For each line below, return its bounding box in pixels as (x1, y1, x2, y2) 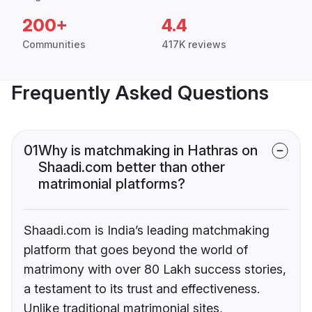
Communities (22, 38, 86, 51)
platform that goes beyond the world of (24, 242, 248, 258)
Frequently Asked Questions (11, 81, 269, 105)
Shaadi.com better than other (38, 159, 225, 176)
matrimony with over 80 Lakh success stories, (24, 262, 286, 277)
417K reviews (162, 38, 226, 51)
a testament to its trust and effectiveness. (24, 281, 260, 297)
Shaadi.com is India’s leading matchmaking (24, 223, 270, 238)
